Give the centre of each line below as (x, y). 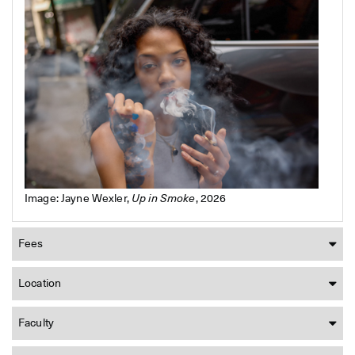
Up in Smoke (163, 199)
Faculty (36, 324)
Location (40, 284)
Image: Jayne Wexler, (78, 199)
